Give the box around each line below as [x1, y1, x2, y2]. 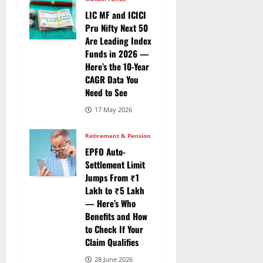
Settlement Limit [85, 158, 145, 171]
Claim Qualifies [85, 235, 139, 249]
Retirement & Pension [85, 131, 151, 140]
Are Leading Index [85, 34, 151, 48]
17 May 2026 [95, 105, 132, 114]
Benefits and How [85, 210, 147, 223]
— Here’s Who [85, 197, 136, 210]
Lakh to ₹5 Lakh [85, 184, 144, 197]
